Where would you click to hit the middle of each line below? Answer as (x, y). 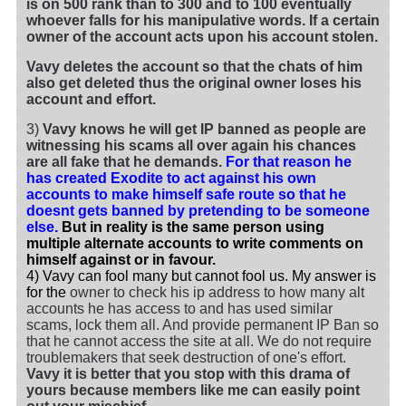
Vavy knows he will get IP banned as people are (204, 130)
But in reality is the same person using (191, 227)
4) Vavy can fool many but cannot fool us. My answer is (201, 276)
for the (46, 293)
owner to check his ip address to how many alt (215, 293)
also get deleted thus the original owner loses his (194, 83)
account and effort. (93, 100)
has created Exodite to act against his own (171, 179)
